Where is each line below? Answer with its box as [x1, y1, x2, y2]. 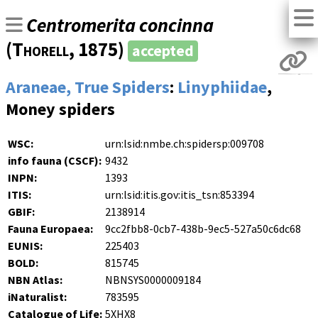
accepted [132, 41, 194, 61]
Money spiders [6, 98, 115, 121]
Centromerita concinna [26, 13, 214, 38]
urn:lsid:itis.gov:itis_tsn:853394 [105, 187, 254, 202]
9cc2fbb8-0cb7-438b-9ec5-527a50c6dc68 [105, 221, 301, 236]
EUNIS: [8, 238, 43, 253]
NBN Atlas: [8, 273, 62, 287]
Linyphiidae [177, 76, 267, 99]
